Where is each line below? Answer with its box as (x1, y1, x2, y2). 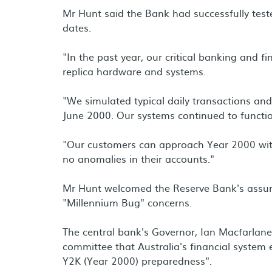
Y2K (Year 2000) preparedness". (63, 253, 212, 268)
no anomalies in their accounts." (63, 151, 214, 166)
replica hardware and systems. (63, 64, 206, 78)
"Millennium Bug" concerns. (63, 195, 192, 209)
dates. (63, 20, 91, 35)
